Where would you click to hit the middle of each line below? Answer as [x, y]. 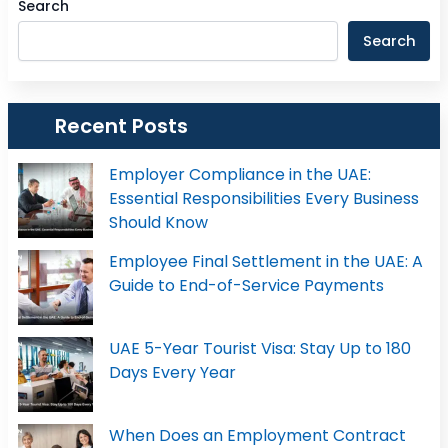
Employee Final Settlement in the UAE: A [265, 261]
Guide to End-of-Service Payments [246, 285]
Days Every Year [172, 372]
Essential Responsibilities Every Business [263, 198]
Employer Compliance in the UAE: [239, 174]
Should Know [158, 222]
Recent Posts [122, 125]
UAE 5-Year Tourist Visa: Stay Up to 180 [259, 348]
